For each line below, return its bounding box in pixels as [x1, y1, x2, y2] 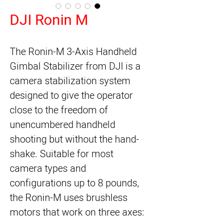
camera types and [10, 162, 86, 176]
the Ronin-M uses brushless [10, 191, 127, 205]
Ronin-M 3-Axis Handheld [28, 45, 137, 59]
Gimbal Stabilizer [10, 59, 83, 73]
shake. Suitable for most [10, 147, 113, 161]
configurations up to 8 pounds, [10, 176, 139, 190]
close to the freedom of [10, 103, 108, 117]
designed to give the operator [10, 89, 133, 103]
